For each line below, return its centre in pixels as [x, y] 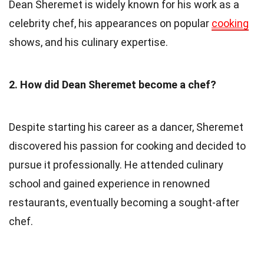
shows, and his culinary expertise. [88, 42]
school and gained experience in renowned [109, 183]
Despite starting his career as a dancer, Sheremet [126, 127]
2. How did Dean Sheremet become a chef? [113, 84]
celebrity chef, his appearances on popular [110, 23]
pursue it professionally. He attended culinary [116, 164]
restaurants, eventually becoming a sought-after [124, 202]
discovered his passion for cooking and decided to [127, 146]
